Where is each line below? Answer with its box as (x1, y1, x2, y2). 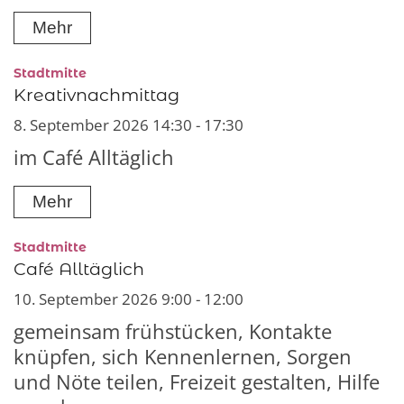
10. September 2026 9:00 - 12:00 (14, 288, 243, 309)
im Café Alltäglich (14, 144, 174, 171)
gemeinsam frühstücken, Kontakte (14, 317, 332, 344)
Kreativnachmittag (14, 84, 179, 106)
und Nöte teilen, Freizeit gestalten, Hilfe (14, 368, 380, 395)
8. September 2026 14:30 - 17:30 (14, 115, 243, 136)
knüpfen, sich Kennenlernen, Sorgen (14, 343, 352, 370)
